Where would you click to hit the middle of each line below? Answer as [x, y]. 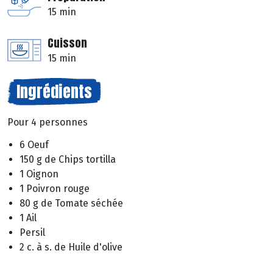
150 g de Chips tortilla [68, 159]
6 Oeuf [34, 144]
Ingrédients [54, 92]
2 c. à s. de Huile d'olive [71, 247]
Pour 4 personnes [48, 122]
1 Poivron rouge [55, 188]
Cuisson [67, 43]
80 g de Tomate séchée [71, 203]
